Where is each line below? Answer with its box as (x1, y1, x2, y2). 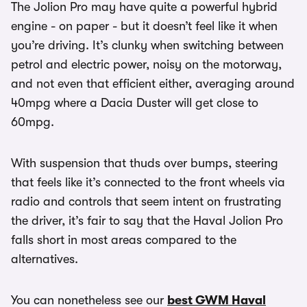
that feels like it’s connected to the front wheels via (11, 175, 285, 189)
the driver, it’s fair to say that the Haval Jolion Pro (11, 214, 283, 228)
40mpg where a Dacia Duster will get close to (11, 96, 258, 110)
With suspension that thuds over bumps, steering (11, 156, 278, 170)
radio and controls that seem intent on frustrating (11, 195, 282, 208)
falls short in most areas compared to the (11, 233, 236, 247)
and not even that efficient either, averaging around (11, 77, 295, 90)
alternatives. (11, 252, 78, 266)
